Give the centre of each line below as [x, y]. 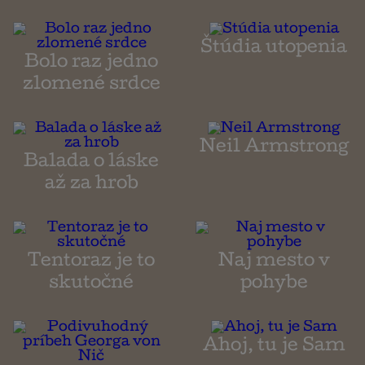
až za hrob [91, 185]
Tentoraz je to [91, 263]
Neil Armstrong [274, 149]
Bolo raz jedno [91, 64]
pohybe [274, 285]
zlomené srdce [91, 86]
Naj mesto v [274, 263]
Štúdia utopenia [274, 49]
